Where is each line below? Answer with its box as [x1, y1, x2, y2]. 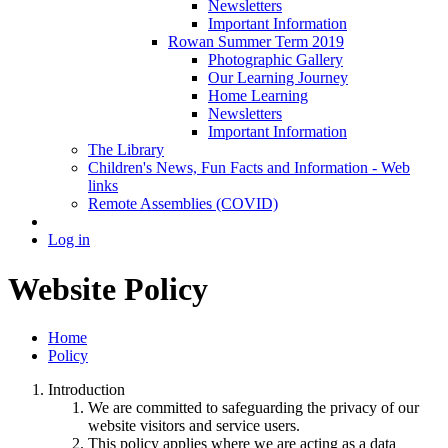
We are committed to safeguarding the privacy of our [88, 399, 419, 417]
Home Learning [208, 87, 308, 105]
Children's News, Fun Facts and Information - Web [88, 159, 410, 177]
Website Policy [8, 270, 208, 307]
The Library [88, 141, 164, 159]
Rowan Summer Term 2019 [168, 33, 344, 51]
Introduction [48, 381, 125, 399]
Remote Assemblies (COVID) [88, 195, 278, 213]
